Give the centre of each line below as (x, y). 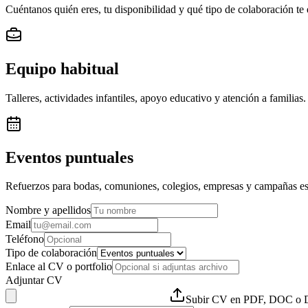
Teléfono (25, 239)
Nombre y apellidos (48, 210)
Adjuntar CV (34, 280)
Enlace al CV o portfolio (59, 267)
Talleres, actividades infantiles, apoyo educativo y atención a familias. (156, 98)
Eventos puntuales (69, 157)
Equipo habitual (62, 68)
